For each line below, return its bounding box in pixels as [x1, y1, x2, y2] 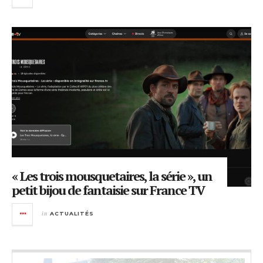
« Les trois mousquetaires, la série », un [12, 167, 212, 184]
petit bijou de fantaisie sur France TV [12, 181, 204, 198]
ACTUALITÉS [50, 210, 94, 217]
